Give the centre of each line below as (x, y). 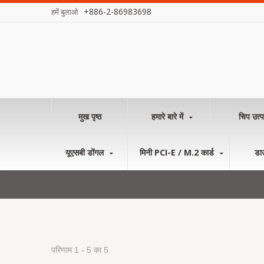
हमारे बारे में (168, 116)
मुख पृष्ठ (90, 116)
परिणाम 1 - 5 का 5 (80, 250)
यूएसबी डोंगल (86, 152)
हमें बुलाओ (66, 12)
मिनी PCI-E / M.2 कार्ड (178, 152)
